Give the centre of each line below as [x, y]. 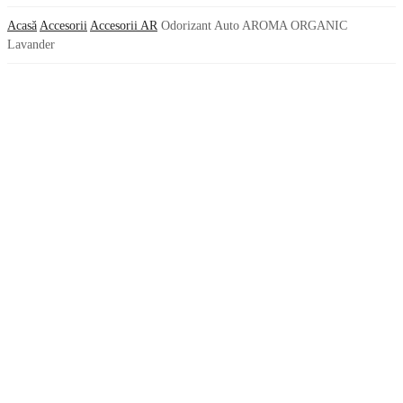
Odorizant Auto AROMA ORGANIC [254, 26]
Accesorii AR [124, 26]
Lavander [31, 45]
